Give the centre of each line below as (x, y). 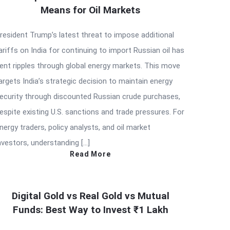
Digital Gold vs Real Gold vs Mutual (90, 196)
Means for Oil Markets (90, 10)
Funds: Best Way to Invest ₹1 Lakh (90, 209)
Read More (90, 154)
